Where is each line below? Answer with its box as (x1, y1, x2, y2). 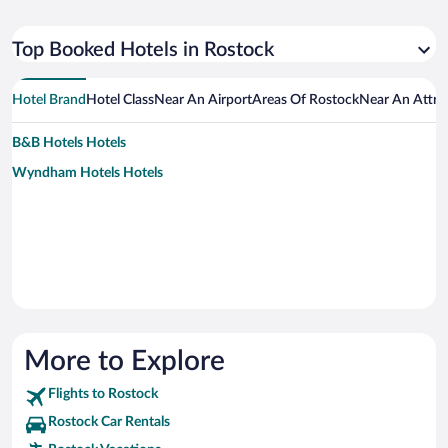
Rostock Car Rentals (48, 415, 170, 430)
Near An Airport (154, 93, 252, 108)
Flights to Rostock (48, 387, 158, 402)
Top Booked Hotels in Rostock (12, 40, 274, 61)
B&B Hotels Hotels (12, 136, 126, 151)
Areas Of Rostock (252, 93, 359, 108)
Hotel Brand (12, 93, 86, 108)
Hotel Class (86, 93, 154, 108)
